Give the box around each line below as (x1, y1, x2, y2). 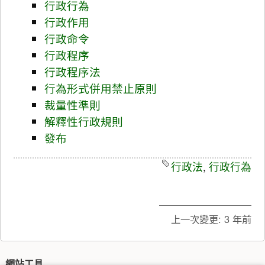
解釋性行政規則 (44, 113, 123, 129)
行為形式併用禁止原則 (44, 80, 157, 96)
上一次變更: (170, 212, 221, 227)
